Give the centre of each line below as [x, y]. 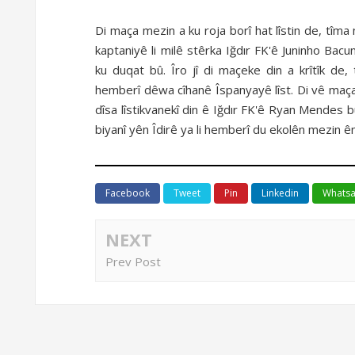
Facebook [128, 193]
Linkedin [281, 193]
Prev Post [134, 261]
